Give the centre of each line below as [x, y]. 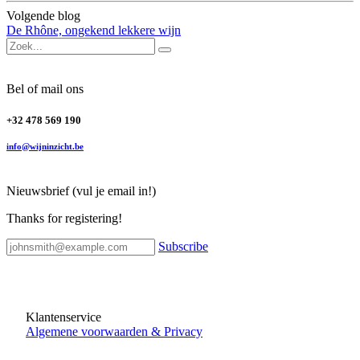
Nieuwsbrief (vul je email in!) [81, 190]
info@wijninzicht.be [45, 147]
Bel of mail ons [45, 88]
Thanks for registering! [64, 218]
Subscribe [183, 246]
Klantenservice [54, 317]
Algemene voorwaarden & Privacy [114, 331]
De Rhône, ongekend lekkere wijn [94, 30]
